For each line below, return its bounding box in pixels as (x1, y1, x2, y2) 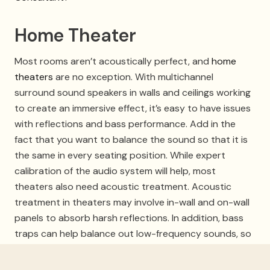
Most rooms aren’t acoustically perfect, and (14, 54, 212, 67)
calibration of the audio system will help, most (14, 164, 216, 177)
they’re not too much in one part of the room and (14, 242, 234, 256)
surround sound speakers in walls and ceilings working (14, 86, 251, 99)
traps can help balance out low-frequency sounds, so (14, 227, 251, 240)
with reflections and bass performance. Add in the (14, 117, 236, 130)
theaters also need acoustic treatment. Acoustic (14, 180, 231, 193)
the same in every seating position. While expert (14, 148, 225, 162)
